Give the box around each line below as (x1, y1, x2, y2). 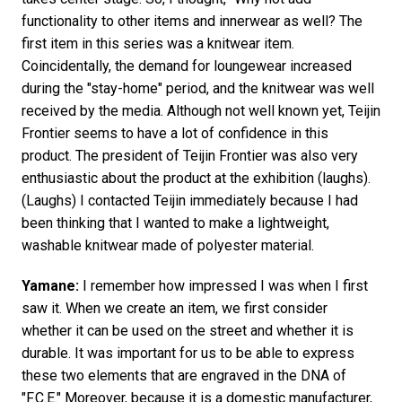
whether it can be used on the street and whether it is (21, 322, 354, 340)
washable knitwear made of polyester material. (21, 237, 314, 255)
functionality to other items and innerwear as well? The (21, 13, 363, 31)
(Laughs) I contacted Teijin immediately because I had (21, 192, 358, 210)
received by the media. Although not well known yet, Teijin (21, 102, 380, 120)
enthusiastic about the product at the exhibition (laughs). (21, 170, 371, 188)
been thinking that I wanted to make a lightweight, (21, 214, 329, 232)
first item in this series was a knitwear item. (21, 35, 294, 53)
